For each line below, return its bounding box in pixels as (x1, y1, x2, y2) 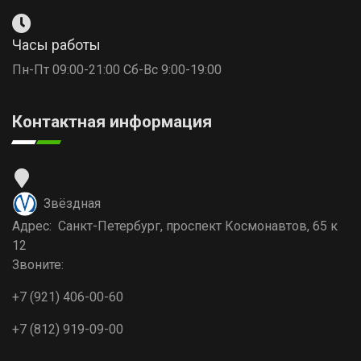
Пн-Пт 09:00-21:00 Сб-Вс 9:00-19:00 (12, 62, 222, 77)
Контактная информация (12, 112, 212, 131)
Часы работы (12, 36, 101, 53)
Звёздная (44, 196, 101, 211)
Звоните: (12, 257, 64, 272)
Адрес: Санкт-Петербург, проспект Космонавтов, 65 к (12, 218, 338, 234)
